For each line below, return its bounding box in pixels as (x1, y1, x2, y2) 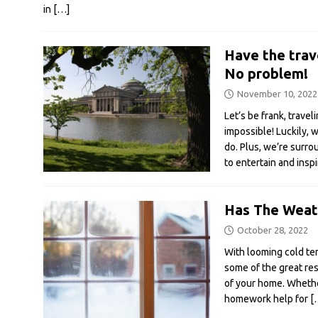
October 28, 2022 (236, 224, 308, 235)
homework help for (224, 292, 310, 305)
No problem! (224, 65, 308, 82)
